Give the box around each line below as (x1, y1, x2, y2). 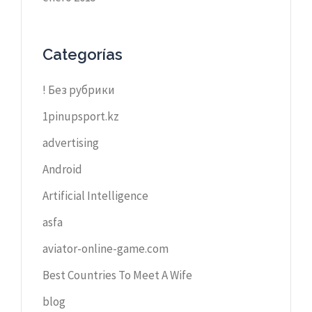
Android (42, 161, 82, 177)
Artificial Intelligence (42, 187, 148, 203)
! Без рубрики (42, 81, 115, 97)
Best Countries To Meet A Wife (42, 267, 192, 283)
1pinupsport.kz (42, 108, 119, 124)
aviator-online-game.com (42, 240, 169, 256)
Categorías (42, 45, 123, 63)
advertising (42, 134, 99, 150)
